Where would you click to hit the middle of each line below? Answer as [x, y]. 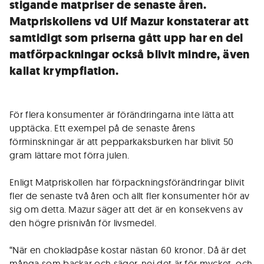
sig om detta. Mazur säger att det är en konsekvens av [126, 209]
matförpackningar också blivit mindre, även [130, 55]
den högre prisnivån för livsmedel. [83, 223]
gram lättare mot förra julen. [70, 155]
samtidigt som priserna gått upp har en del [126, 38]
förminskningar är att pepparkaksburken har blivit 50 [122, 141]
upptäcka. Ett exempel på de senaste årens [103, 128]
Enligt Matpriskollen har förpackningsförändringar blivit [127, 182]
